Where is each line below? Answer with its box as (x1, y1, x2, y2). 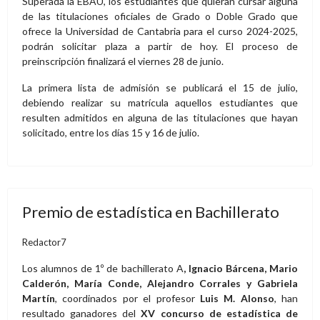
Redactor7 (22, 236, 66, 248)
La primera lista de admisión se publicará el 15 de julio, (22, 81, 298, 94)
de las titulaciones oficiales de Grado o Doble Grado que (22, 9, 298, 22)
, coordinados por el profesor (55, 291, 200, 304)
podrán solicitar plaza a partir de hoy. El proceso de (22, 39, 298, 52)
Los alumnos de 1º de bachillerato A (22, 261, 184, 274)
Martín (22, 291, 55, 304)
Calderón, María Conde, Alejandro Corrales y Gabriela (22, 276, 298, 289)
